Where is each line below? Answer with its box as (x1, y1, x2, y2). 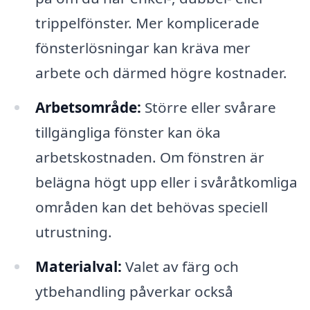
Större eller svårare (140, 97, 276, 117)
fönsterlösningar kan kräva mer (35, 38, 250, 58)
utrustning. (35, 221, 112, 241)
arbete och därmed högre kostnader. (35, 63, 287, 83)
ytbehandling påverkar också (35, 281, 233, 301)
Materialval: (35, 256, 122, 276)
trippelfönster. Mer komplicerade (35, 13, 259, 33)
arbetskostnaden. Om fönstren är (35, 147, 264, 167)
